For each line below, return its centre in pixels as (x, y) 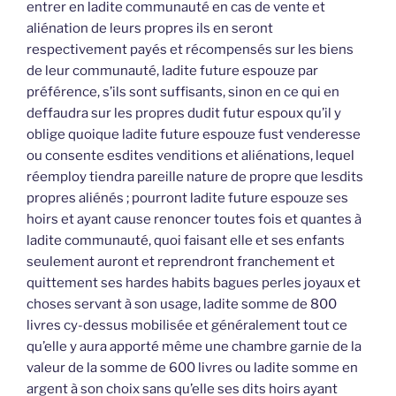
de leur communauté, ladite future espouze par (172, 71)
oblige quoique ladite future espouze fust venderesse (194, 134)
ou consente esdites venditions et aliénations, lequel (190, 156)
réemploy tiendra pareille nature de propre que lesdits (195, 177)
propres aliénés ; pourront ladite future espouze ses (187, 198)
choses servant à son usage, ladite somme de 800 (182, 304)
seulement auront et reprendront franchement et (181, 262)
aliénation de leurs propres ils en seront (150, 28)
